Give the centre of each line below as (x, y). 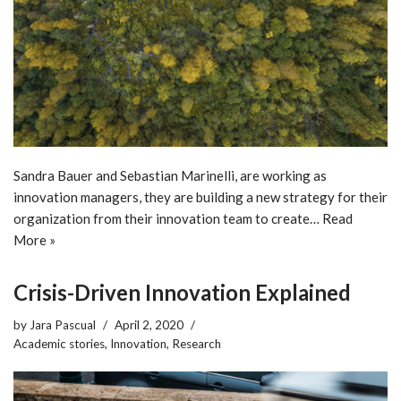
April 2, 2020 (149, 324)
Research (196, 343)
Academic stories (59, 343)
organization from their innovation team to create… (168, 218)
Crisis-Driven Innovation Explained (182, 292)
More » (34, 239)
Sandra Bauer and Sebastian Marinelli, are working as (170, 175)
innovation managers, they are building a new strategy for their (200, 196)
